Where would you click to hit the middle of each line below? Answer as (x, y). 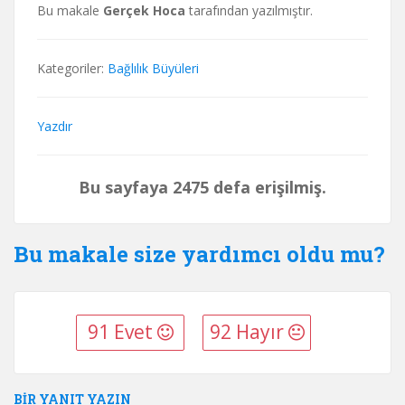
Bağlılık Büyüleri (153, 68)
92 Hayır (249, 332)
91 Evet (122, 332)
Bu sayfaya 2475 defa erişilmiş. (202, 187)
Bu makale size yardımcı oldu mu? (199, 254)
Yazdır (55, 126)
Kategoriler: (72, 68)
